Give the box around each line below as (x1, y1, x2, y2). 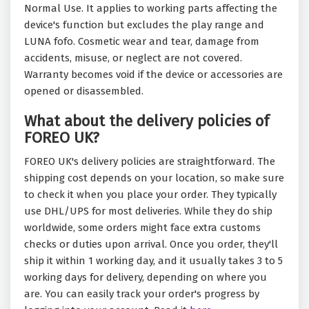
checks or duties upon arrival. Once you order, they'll (24, 238, 278, 251)
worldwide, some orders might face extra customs (24, 221, 261, 235)
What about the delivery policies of (24, 112, 269, 131)
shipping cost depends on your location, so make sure (24, 172, 284, 185)
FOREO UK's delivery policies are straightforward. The (24, 155, 275, 168)
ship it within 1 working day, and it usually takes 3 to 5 (24, 255, 283, 268)
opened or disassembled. (24, 85, 146, 98)
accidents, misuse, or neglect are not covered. (24, 52, 242, 65)
